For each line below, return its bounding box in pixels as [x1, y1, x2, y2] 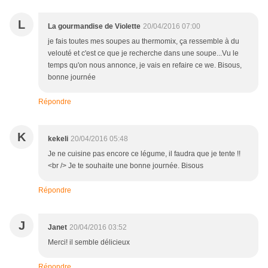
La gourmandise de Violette [48, 22, 141, 31]
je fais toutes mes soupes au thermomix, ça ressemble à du [48, 37, 239, 46]
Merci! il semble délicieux [48, 238, 130, 247]
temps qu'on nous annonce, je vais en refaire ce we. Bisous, [48, 61, 242, 70]
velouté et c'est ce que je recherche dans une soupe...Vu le [48, 49, 239, 58]
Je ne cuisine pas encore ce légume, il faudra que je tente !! [48, 150, 240, 159]
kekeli [48, 135, 68, 144]
